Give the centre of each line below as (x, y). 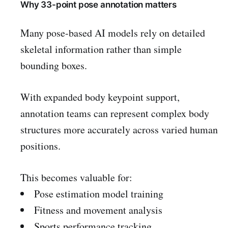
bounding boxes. (54, 66)
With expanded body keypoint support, (100, 97)
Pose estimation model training (98, 194)
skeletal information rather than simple (101, 49)
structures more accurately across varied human (119, 130)
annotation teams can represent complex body (115, 113)
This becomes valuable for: (76, 178)
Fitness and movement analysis (98, 210)
